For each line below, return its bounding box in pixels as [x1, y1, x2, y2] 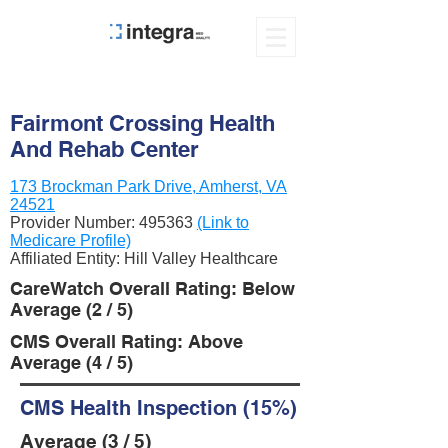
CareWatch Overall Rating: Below [10, 278, 295, 299]
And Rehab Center [10, 136, 199, 162]
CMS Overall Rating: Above [10, 331, 243, 352]
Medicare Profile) [10, 232, 131, 249]
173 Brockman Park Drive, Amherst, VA [10, 178, 287, 195]
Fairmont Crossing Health [10, 110, 275, 136]
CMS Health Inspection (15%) [20, 396, 297, 420]
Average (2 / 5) [10, 299, 133, 320]
